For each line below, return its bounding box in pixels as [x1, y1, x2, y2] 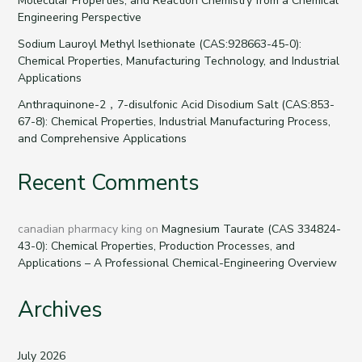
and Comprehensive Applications [17, 131, 187, 147]
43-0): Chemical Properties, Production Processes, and [17, 238, 295, 254]
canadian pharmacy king [17, 221, 142, 237]
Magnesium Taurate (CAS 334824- [161, 221, 341, 237]
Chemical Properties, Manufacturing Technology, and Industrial [17, 53, 339, 69]
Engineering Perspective [17, 10, 141, 26]
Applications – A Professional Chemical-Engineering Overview [17, 255, 337, 271]
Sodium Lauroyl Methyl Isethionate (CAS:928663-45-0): [17, 36, 301, 53]
